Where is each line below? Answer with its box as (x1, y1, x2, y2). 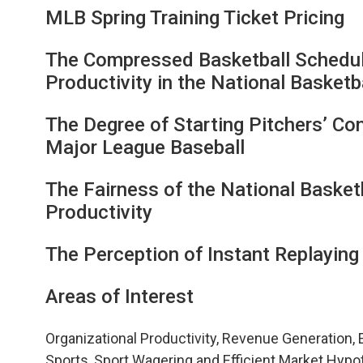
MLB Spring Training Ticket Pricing (45, 6, 344, 29)
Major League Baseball (45, 135, 245, 159)
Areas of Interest (45, 284, 194, 308)
